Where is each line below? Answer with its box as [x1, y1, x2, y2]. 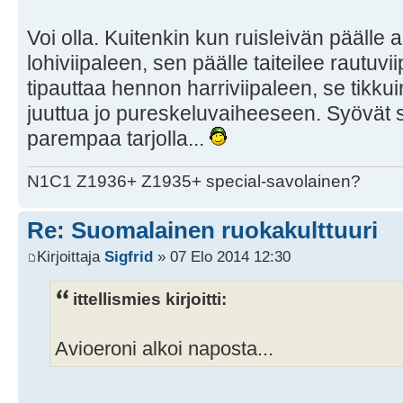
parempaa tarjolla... [27, 126, 210, 150]
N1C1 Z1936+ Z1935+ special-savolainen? [27, 171, 361, 191]
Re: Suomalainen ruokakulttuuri [27, 216, 378, 244]
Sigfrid [104, 247, 153, 266]
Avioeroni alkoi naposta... [55, 338, 273, 361]
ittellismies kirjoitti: [73, 289, 227, 309]
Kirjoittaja [37, 247, 104, 266]
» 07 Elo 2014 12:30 [153, 247, 291, 266]
